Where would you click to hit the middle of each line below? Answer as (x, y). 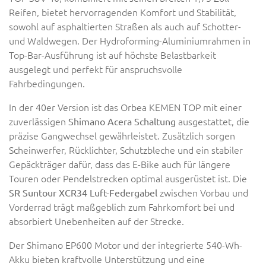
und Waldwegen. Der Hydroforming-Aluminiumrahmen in (130, 40)
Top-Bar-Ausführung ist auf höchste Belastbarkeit (113, 55)
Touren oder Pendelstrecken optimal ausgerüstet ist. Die (128, 178)
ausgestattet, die (213, 121)
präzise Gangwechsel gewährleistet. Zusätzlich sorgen (122, 135)
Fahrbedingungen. (47, 83)
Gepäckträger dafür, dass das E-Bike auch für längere (120, 164)
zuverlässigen (39, 121)
